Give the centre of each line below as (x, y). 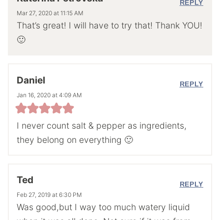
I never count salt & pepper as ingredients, (102, 125)
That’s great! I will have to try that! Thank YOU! (110, 26)
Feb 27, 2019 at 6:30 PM (49, 194)
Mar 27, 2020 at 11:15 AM (50, 13)
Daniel (31, 80)
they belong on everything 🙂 (75, 139)
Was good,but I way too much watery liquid (103, 207)
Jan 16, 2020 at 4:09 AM (49, 95)
